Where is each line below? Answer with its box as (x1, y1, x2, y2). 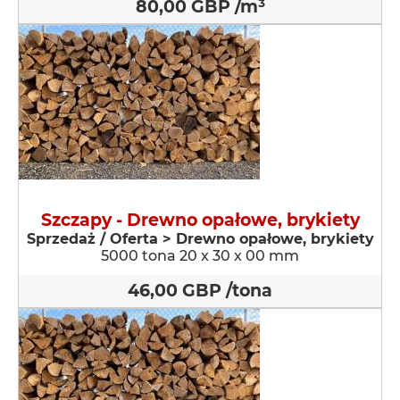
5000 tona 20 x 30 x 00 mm (101, 247, 299, 264)
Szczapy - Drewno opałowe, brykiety (40, 210, 360, 230)
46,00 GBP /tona (128, 280, 272, 301)
